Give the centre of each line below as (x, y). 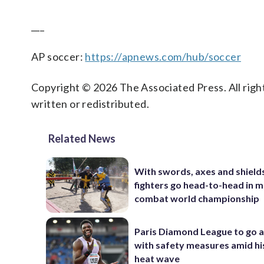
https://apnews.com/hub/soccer (163, 57)
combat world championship (197, 199)
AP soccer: (58, 57)
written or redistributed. (90, 104)
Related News (82, 138)
